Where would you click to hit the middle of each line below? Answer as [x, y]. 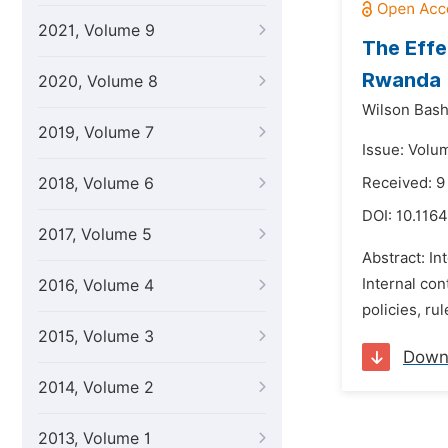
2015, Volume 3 [96, 336]
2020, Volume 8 [98, 81]
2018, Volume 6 [96, 183]
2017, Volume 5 [95, 234]
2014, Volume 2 [96, 387]
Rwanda [401, 80]
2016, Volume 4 [96, 285]
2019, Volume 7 [96, 132]
